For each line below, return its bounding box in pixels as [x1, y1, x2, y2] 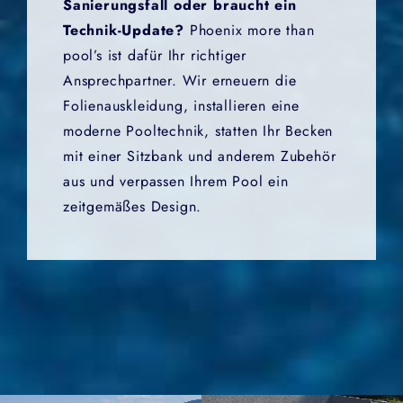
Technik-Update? [63, 19, 185, 40]
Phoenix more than [184, 19, 315, 40]
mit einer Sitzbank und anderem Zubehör [63, 145, 336, 166]
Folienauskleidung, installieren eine [63, 94, 300, 116]
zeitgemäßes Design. [63, 195, 202, 217]
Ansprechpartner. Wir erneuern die [63, 69, 297, 91]
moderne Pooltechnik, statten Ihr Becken [63, 120, 334, 141]
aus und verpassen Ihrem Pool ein [63, 170, 289, 192]
